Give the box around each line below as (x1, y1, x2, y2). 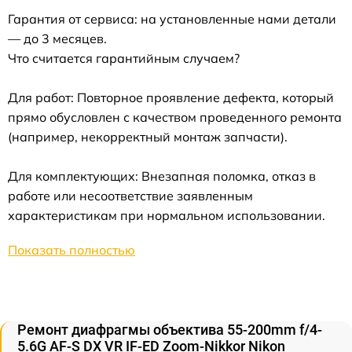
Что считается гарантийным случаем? (8, 50, 240, 67)
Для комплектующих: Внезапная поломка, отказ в (8, 168, 316, 185)
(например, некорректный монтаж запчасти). (8, 129, 288, 145)
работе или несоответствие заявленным (8, 188, 253, 204)
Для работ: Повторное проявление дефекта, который (8, 90, 334, 106)
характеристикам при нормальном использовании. (8, 207, 325, 224)
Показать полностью (8, 242, 135, 258)
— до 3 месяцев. (8, 31, 107, 47)
